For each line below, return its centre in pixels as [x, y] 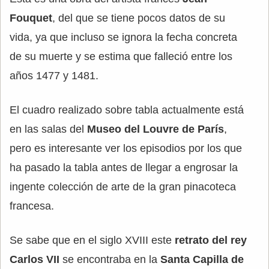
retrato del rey [211, 240]
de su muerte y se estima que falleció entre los [121, 56]
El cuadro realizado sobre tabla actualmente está [127, 110]
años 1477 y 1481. [54, 75]
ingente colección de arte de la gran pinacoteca [123, 186]
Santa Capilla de [202, 259]
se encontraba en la [110, 259]
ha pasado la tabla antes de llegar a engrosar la [124, 167]
